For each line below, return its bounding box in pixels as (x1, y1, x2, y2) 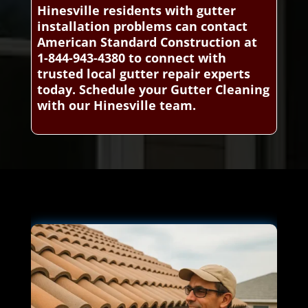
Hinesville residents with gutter (36, 1, 236, 19)
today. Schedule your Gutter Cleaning (36, 80, 269, 98)
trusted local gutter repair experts (36, 65, 250, 82)
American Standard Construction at (36, 33, 257, 50)
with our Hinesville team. (36, 96, 196, 113)
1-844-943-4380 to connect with (36, 49, 226, 66)
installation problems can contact (36, 17, 247, 34)
